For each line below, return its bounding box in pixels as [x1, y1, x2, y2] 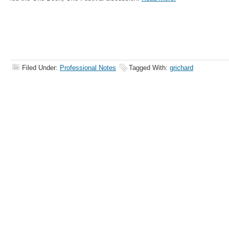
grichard [170, 64, 193, 72]
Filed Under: [22, 64, 60, 72]
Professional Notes [60, 64, 116, 72]
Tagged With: [129, 64, 170, 72]
